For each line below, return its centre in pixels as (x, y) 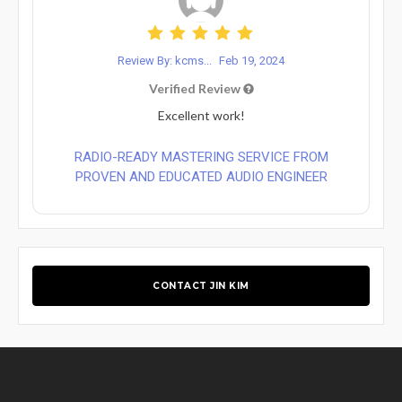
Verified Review (196, 88)
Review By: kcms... (166, 60)
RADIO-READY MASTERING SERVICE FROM (201, 157)
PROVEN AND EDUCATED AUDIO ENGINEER (201, 176)
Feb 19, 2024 (252, 60)
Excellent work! (201, 115)
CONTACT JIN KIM (201, 285)
